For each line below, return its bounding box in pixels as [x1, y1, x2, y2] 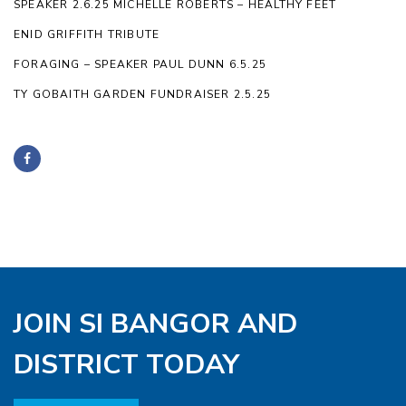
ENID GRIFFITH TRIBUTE [14, 26, 160, 42]
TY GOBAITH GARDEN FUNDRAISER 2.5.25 [14, 86, 271, 101]
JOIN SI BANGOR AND [14, 304, 297, 343]
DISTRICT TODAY [14, 345, 239, 383]
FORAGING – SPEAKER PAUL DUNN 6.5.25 [14, 56, 266, 72]
